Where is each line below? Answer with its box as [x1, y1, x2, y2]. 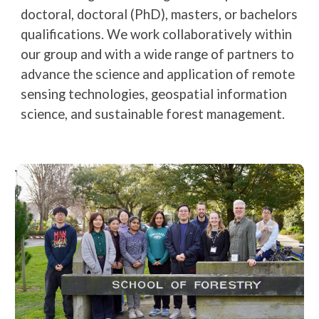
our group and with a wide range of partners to [21, 46, 295, 62]
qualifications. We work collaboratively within [21, 26, 293, 42]
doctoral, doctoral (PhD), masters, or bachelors [21, 6, 298, 22]
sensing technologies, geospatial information [21, 86, 288, 102]
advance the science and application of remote [21, 66, 296, 82]
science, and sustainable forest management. [21, 106, 286, 122]
